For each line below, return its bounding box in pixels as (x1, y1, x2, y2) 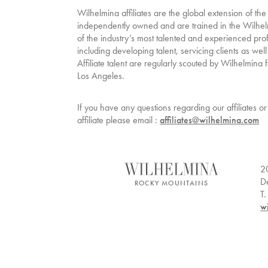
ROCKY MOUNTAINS (134, 179, 208, 188)
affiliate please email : (77, 114, 157, 126)
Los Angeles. (77, 70, 124, 81)
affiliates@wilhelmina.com (160, 114, 259, 126)
